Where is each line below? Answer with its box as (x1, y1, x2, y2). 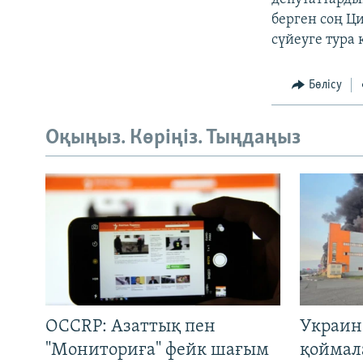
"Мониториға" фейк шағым (45, 340, 269, 360)
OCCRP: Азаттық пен (45, 317, 216, 336)
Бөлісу (308, 78, 342, 92)
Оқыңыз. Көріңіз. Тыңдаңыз (45, 127, 301, 150)
